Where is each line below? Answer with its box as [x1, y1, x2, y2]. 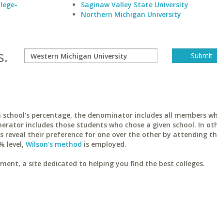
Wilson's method [26, 139, 82, 149]
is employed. [82, 139, 126, 149]
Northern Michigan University [80, 10, 181, 19]
